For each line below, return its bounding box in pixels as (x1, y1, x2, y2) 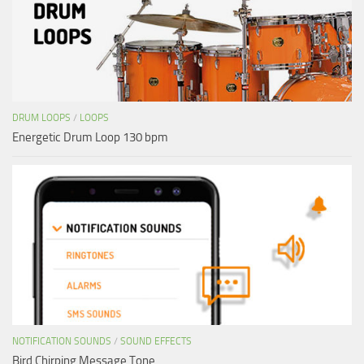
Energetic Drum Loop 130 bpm (12, 129, 168, 145)
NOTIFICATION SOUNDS (12, 335, 111, 347)
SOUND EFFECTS (120, 335, 192, 347)
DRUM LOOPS (12, 111, 71, 123)
